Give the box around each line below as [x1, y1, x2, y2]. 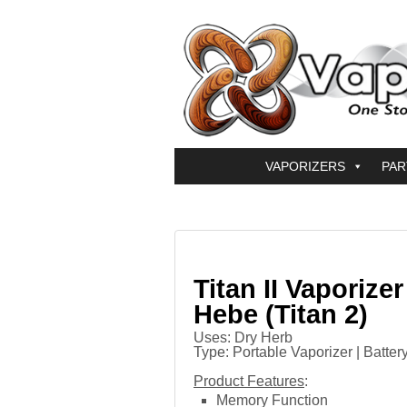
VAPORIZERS [265, 159, 345, 174]
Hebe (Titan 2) [194, 300, 368, 329]
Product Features [194, 373, 304, 389]
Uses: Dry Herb [194, 330, 293, 345]
